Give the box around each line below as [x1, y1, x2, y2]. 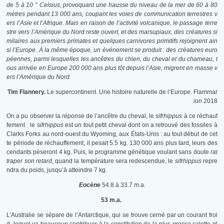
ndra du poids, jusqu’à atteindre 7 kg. [6, 166, 107, 174]
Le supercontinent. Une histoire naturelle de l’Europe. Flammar [45, 88, 217, 96]
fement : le [6, 121, 37, 129]
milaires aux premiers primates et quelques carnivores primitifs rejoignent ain [6, 37, 217, 45]
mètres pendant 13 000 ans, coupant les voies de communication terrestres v [6, 10, 217, 18]
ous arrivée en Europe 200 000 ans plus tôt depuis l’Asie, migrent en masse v [6, 64, 217, 72]
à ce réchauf [182, 112, 217, 120]
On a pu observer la [6, 112, 62, 120]
